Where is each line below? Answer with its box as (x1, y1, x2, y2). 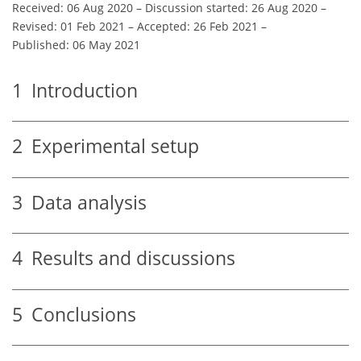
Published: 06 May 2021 (12, 36, 140, 52)
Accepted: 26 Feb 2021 (137, 18, 258, 34)
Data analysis (23, 189, 147, 215)
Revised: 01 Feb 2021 (12, 18, 125, 34)
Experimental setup (23, 134, 199, 160)
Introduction (23, 77, 138, 103)
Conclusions (23, 301, 136, 327)
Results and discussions (23, 246, 235, 272)
